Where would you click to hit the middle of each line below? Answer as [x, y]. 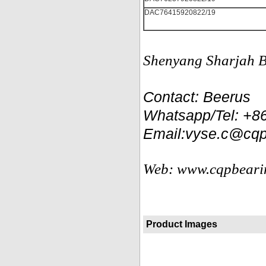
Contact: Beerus [197, 96]
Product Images [182, 224]
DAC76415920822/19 [180, 12]
